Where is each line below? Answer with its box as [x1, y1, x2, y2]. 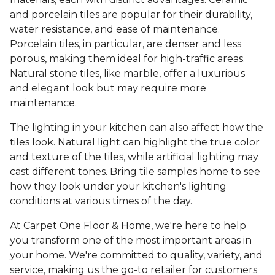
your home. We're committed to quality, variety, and [10, 249, 263, 261]
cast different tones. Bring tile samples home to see [10, 166, 260, 178]
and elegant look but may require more [10, 82, 206, 95]
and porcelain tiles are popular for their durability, [10, 9, 252, 21]
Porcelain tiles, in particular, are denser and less [10, 38, 241, 50]
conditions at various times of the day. [10, 195, 192, 207]
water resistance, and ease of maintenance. [10, 23, 220, 36]
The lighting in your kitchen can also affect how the [10, 122, 263, 134]
